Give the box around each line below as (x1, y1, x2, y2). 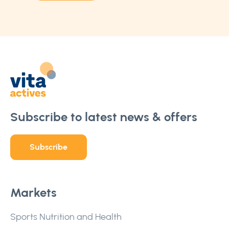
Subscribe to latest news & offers (10, 109, 197, 124)
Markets (10, 185, 57, 200)
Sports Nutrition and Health (10, 211, 122, 222)
